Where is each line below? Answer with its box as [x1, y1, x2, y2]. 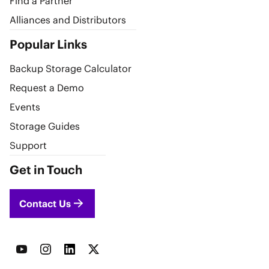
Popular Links [10, 37, 87, 52]
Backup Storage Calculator [10, 62, 131, 75]
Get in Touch [10, 162, 82, 178]
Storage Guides [10, 120, 80, 133]
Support [10, 139, 47, 152]
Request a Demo [10, 82, 84, 94]
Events [10, 101, 40, 113]
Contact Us [19, 198, 71, 210]
